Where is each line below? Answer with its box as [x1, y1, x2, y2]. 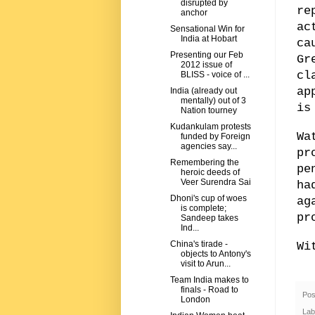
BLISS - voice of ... [180, 70, 250, 80]
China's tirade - [169, 239, 228, 250]
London [180, 295, 210, 305]
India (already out [169, 86, 237, 96]
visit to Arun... [180, 259, 231, 269]
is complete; [180, 203, 226, 214]
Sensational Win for [169, 24, 245, 34]
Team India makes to [169, 275, 249, 285]
